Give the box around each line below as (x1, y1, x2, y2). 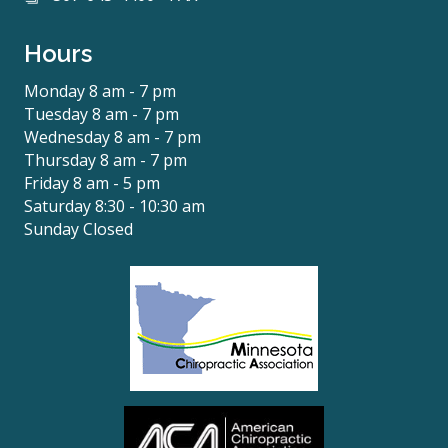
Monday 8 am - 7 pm (24, 80, 176, 102)
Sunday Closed (24, 218, 133, 240)
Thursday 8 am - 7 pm (24, 149, 187, 171)
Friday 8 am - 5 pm (24, 172, 160, 194)
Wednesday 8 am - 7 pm (24, 126, 201, 148)
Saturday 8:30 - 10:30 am (24, 195, 205, 217)
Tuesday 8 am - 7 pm (24, 103, 179, 125)
